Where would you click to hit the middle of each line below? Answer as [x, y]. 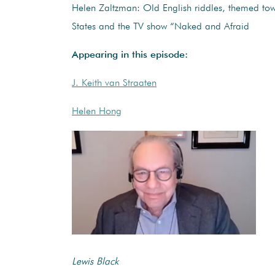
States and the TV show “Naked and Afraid [161, 27]
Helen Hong [97, 111]
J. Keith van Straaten [114, 83]
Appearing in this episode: [130, 55]
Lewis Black [95, 262]
